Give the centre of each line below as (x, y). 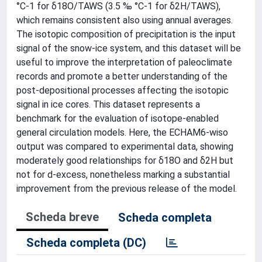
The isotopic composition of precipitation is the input (126, 34)
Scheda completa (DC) (86, 242)
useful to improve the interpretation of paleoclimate (124, 62)
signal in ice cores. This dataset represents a (108, 104)
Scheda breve (62, 217)
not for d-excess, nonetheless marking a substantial (123, 174)
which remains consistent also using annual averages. (125, 20)
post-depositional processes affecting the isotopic (123, 90)
